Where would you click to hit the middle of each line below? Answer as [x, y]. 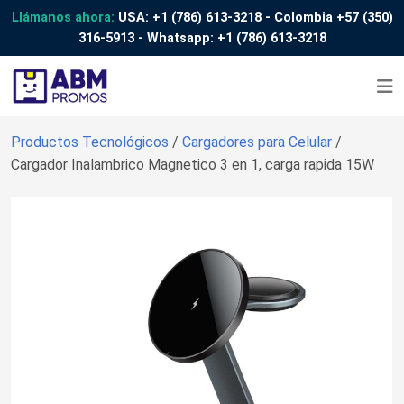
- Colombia [298, 18]
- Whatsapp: [175, 38]
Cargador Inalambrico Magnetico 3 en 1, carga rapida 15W [193, 164]
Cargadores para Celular [259, 142]
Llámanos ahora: [63, 18]
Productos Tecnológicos [92, 142]
